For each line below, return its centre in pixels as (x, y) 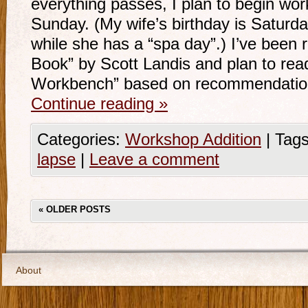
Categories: (81, 140)
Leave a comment (154, 159)
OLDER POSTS (77, 209)
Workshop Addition (193, 140)
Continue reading (95, 104)
